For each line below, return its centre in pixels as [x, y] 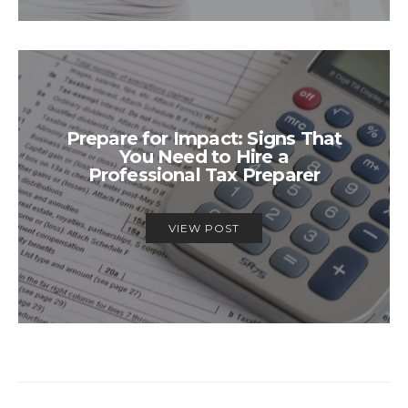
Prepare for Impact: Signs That [204, 139]
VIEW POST [204, 229]
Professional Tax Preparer [204, 175]
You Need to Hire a [204, 157]
